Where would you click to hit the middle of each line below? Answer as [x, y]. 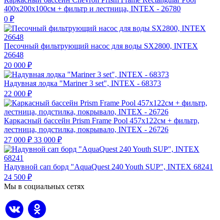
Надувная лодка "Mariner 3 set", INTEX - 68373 [82, 83]
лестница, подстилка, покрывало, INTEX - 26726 [86, 130]
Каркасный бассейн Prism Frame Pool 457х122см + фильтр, [102, 121]
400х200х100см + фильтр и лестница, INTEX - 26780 [92, 9]
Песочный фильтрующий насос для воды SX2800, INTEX [101, 46]
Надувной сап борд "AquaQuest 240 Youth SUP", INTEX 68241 [109, 167]
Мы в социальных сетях [44, 187]
